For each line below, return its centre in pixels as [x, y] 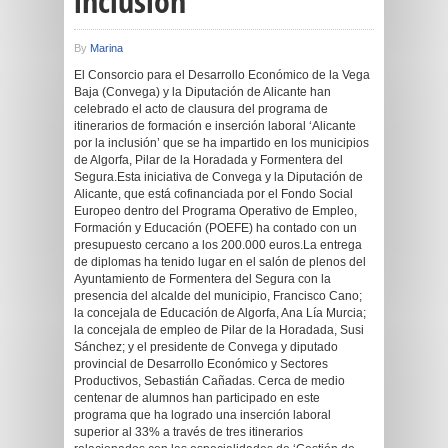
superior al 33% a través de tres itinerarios [188, 432]
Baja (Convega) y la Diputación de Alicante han [202, 92]
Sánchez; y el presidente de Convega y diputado [206, 347]
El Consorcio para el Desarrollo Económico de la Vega [222, 75]
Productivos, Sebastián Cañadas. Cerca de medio [209, 381]
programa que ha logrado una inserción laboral [202, 415]
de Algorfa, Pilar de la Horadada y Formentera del [208, 160]
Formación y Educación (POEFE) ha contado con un [215, 228]
